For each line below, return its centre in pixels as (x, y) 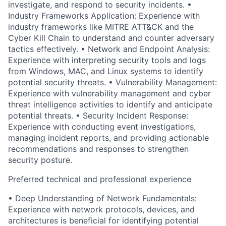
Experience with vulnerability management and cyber (109, 94)
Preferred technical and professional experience (100, 179)
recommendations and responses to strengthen (98, 149)
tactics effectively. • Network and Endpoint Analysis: (109, 49)
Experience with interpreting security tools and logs (107, 60)
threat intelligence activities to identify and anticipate (110, 105)
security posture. (40, 160)
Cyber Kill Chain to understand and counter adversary (111, 38)
